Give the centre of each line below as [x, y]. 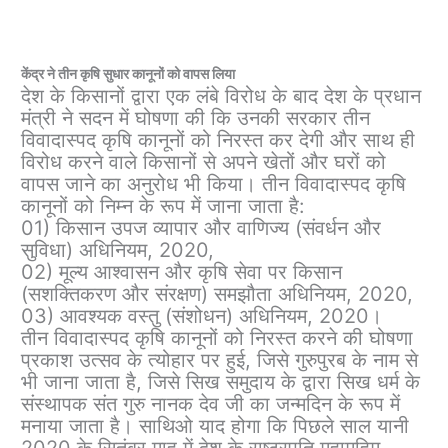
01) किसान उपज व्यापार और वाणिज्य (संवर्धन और [201, 228]
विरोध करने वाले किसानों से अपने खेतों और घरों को [204, 162]
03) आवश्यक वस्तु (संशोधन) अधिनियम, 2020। [202, 316]
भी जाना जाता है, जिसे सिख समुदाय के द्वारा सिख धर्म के [221, 382]
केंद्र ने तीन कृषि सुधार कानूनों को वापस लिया [128, 74]
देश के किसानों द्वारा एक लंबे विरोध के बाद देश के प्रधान [221, 96]
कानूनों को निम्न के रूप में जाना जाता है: [163, 206]
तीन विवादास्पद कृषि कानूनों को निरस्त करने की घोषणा [217, 338]
